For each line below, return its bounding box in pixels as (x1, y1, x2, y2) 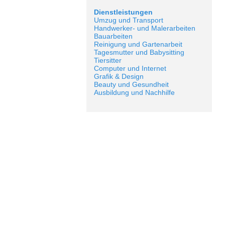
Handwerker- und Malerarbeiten (94, 24, 195, 32)
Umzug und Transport (94, 16, 163, 24)
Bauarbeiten (94, 32, 133, 40)
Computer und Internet (94, 64, 166, 72)
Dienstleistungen (94, 8, 153, 16)
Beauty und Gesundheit (94, 80, 169, 88)
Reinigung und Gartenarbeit (94, 40, 182, 48)
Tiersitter (94, 56, 122, 64)
